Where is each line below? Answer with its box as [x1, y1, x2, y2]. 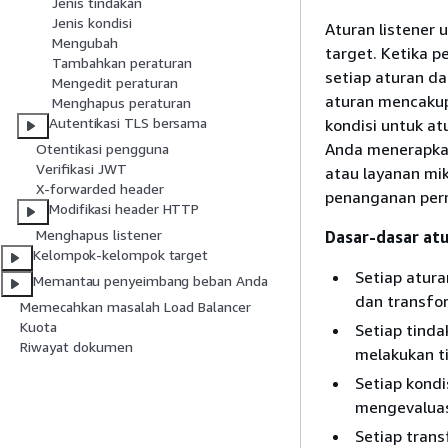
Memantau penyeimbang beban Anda [33, 272, 268, 290]
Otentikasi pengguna [36, 140, 169, 158]
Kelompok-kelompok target [33, 246, 209, 264]
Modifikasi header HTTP [49, 200, 200, 218]
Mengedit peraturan [52, 74, 178, 92]
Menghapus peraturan [52, 94, 191, 112]
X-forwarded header [36, 180, 164, 198]
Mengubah [52, 34, 118, 52]
